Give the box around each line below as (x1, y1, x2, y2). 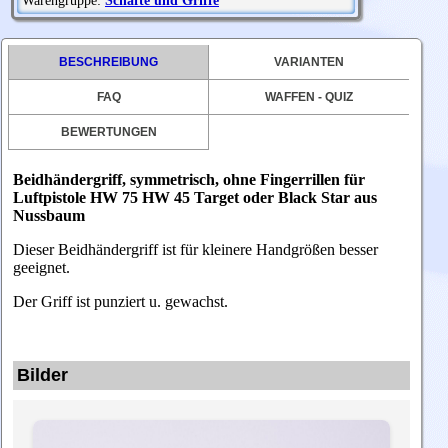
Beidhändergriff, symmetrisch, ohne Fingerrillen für (13, 171, 365, 189)
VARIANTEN (274, 55, 345, 70)
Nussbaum (13, 207, 85, 225)
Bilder (17, 365, 68, 386)
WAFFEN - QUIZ (265, 90, 354, 105)
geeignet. (13, 259, 74, 277)
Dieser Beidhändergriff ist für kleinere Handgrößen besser (13, 241, 378, 259)
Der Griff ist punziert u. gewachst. (13, 293, 228, 311)
